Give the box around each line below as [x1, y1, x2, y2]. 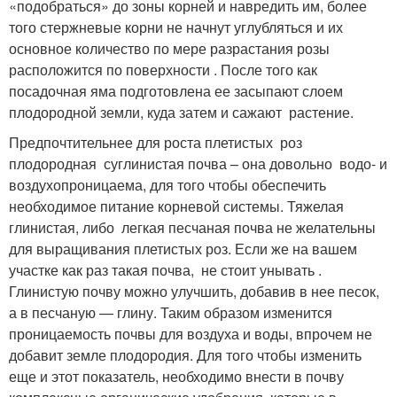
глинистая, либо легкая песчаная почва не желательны [9, 216, 376, 237]
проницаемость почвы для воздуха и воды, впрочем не [9, 323, 372, 344]
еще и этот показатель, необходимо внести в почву [9, 365, 344, 386]
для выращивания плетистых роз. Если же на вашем [9, 237, 357, 259]
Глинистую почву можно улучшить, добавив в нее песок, [9, 280, 379, 301]
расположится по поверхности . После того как [9, 58, 317, 80]
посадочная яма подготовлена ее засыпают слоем [9, 80, 343, 101]
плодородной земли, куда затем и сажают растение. [9, 101, 354, 122]
